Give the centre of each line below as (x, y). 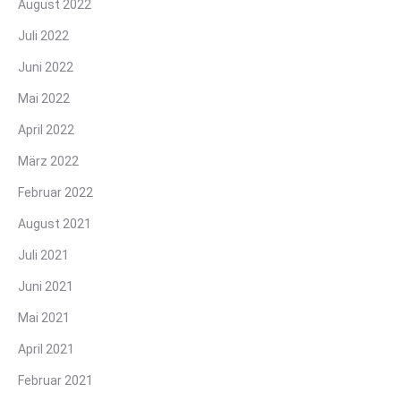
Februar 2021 (55, 381)
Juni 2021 (46, 287)
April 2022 (46, 130)
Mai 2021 (44, 318)
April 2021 (46, 350)
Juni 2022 (46, 68)
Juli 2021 (43, 256)
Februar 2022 (55, 193)
